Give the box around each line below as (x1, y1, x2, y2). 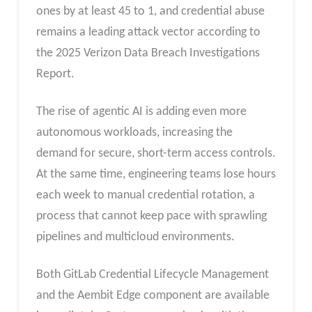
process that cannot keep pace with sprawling (36, 209, 267, 223)
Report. (36, 68, 75, 81)
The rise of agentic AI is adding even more (36, 104, 247, 118)
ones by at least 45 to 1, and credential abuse (36, 5, 265, 19)
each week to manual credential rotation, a (36, 188, 255, 202)
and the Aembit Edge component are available (36, 288, 270, 302)
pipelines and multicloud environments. (36, 230, 235, 244)
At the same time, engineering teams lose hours (36, 167, 276, 181)
